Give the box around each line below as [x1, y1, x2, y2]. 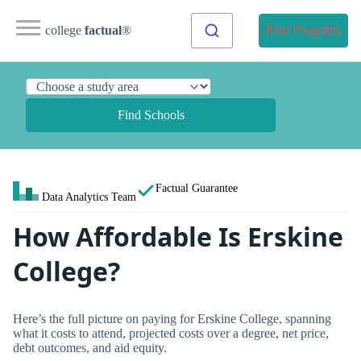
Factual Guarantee [156, 181, 238, 194]
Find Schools [117, 108, 185, 122]
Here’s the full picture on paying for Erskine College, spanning [13, 311, 331, 326]
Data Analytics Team [42, 190, 136, 203]
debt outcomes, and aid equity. [13, 340, 167, 355]
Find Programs [266, 23, 341, 37]
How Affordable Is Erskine [13, 219, 343, 254]
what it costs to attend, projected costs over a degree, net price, [13, 326, 329, 340]
